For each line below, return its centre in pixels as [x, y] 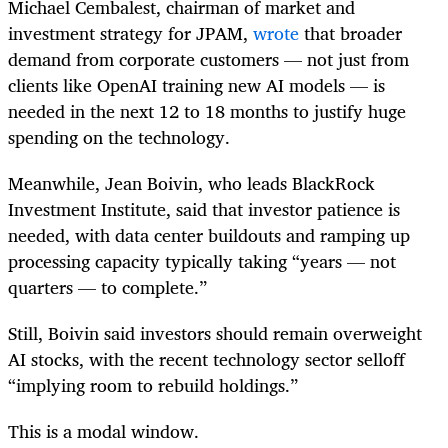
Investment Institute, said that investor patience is [204, 208]
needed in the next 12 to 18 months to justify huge [207, 110]
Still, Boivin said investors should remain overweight [215, 332]
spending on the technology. [119, 136]
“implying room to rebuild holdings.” [153, 384]
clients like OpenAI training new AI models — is [196, 84]
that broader [350, 32]
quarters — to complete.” [107, 286]
